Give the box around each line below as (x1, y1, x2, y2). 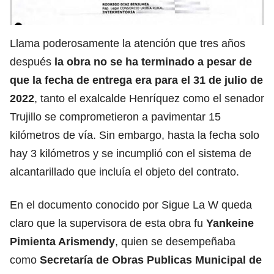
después (10, 56, 54, 68)
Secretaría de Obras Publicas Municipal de (40, 254, 262, 266)
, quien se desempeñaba (115, 235, 235, 248)
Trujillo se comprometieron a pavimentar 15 (10, 111, 221, 123)
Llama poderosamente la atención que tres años (10, 37, 245, 50)
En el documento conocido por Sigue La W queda (10, 199, 252, 211)
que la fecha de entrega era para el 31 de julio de (10, 74, 263, 86)
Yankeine (206, 217, 254, 229)
